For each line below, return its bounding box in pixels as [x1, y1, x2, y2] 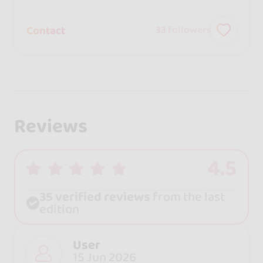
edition [39, 200, 79, 220]
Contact [26, 21, 66, 39]
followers [167, 22, 211, 38]
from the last [150, 187, 225, 207]
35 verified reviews [39, 187, 150, 207]
